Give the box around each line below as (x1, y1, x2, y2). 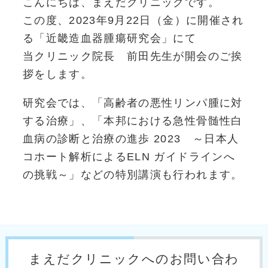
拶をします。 (22, 68, 93, 81)
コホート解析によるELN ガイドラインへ (22, 151, 235, 163)
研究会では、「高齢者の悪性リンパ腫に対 (22, 97, 243, 109)
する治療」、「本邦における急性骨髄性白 (22, 115, 243, 127)
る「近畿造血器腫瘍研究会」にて (22, 32, 197, 45)
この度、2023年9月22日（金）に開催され (22, 14, 244, 27)
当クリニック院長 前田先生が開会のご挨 (22, 50, 243, 63)
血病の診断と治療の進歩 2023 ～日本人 (22, 133, 239, 145)
